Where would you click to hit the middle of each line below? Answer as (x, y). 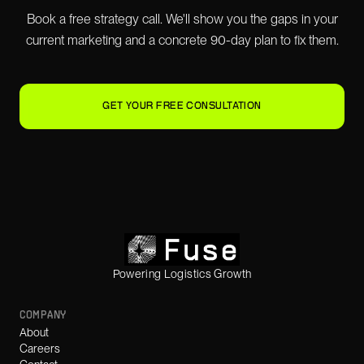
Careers (40, 349)
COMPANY (43, 316)
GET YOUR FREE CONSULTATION (182, 106)
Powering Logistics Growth (182, 274)
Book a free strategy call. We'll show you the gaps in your (182, 19)
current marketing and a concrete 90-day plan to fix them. (182, 40)
